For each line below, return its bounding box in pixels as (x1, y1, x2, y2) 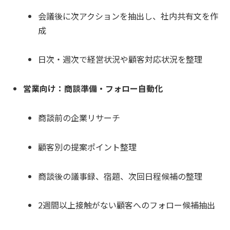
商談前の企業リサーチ (38, 111, 121, 124)
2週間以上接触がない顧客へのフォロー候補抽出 (38, 199, 216, 212)
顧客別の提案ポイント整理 (38, 140, 137, 153)
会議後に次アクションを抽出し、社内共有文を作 (38, 9, 219, 22)
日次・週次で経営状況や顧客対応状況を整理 (38, 53, 203, 66)
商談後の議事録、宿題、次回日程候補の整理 (38, 169, 203, 182)
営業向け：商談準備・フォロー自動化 (23, 82, 163, 95)
